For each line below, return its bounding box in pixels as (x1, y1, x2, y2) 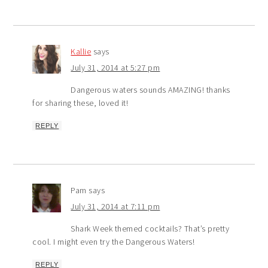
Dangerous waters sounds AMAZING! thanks (71, 84, 230, 96)
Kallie (71, 46, 92, 57)
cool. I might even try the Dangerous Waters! (32, 236, 195, 248)
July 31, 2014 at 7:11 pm (71, 201, 160, 212)
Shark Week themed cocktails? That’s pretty (71, 223, 230, 234)
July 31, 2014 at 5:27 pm (71, 62, 160, 74)
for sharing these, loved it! (32, 98, 129, 109)
